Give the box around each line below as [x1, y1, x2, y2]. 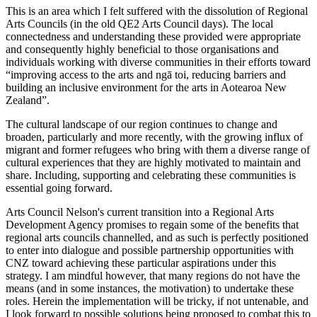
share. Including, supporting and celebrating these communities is [6, 168, 296, 181]
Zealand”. [6, 93, 50, 106]
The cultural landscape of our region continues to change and [6, 117, 277, 130]
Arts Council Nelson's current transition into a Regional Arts [6, 205, 274, 218]
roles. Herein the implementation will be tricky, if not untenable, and [6, 294, 309, 307]
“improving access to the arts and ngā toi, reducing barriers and [6, 68, 286, 81]
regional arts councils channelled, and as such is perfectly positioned [6, 231, 309, 243]
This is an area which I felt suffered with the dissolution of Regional [6, 4, 308, 17]
